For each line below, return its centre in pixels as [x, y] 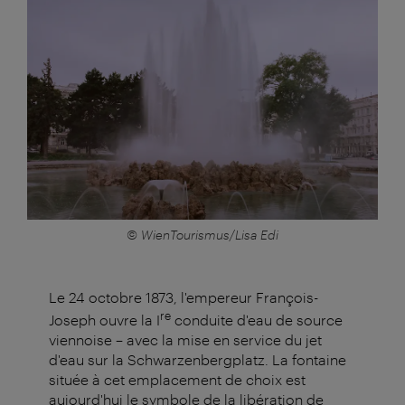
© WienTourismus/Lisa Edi [202, 234]
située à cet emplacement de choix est [177, 380]
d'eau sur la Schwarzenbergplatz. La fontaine [198, 360]
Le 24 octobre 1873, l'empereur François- [184, 297]
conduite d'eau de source [257, 320]
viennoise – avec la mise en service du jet [185, 340]
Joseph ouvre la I [104, 320]
